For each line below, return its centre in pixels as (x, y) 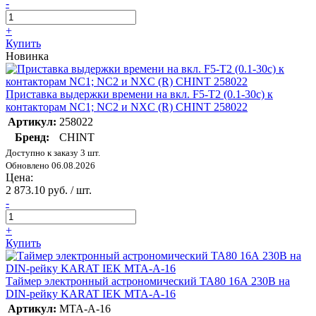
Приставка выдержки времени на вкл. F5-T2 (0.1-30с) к (139, 95)
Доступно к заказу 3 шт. (53, 153)
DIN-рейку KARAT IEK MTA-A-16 (91, 294)
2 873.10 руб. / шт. (49, 190)
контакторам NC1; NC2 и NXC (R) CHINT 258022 (127, 107)
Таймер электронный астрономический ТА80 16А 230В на (148, 281)
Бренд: (32, 138)
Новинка (27, 56)
